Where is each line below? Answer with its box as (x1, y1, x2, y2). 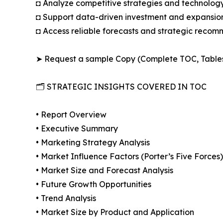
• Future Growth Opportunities (36, 179, 151, 190)
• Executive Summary (36, 123, 118, 134)
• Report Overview (36, 110, 107, 120)
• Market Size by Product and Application (36, 207, 194, 218)
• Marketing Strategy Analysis (36, 137, 150, 148)
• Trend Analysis (36, 193, 96, 204)
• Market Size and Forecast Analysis (36, 165, 173, 176)
